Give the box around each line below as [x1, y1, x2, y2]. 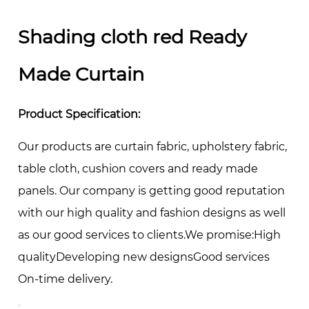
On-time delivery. [18, 272, 113, 286]
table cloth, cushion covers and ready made [18, 161, 259, 175]
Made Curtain [18, 62, 145, 86]
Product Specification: [18, 107, 141, 121]
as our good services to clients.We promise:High [18, 228, 281, 241]
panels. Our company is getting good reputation [18, 183, 286, 197]
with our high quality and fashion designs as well [18, 206, 286, 219]
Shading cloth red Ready [18, 25, 248, 48]
